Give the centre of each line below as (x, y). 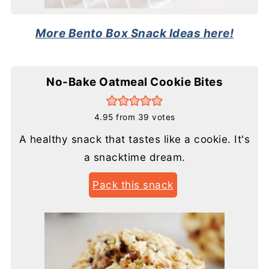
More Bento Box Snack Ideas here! (134, 33)
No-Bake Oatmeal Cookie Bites (134, 82)
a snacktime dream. (134, 157)
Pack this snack (133, 184)
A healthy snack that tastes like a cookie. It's (134, 139)
